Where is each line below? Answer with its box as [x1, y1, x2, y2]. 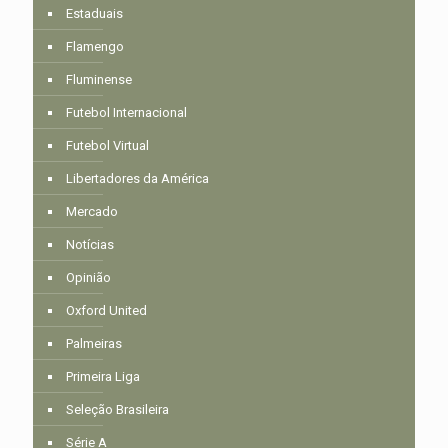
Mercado [66, 204, 118, 220]
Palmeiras [66, 336, 122, 352]
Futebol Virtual [66, 138, 149, 154]
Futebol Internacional [66, 105, 187, 121]
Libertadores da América [66, 171, 209, 187]
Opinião [66, 270, 111, 286]
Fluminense [66, 72, 132, 88]
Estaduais [66, 6, 123, 22]
